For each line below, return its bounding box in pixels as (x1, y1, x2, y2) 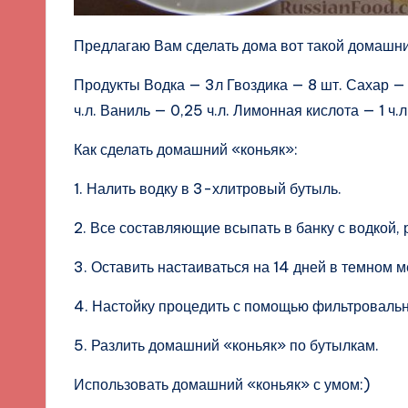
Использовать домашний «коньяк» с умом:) (74, 375, 370, 394)
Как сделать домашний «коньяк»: (74, 140, 298, 159)
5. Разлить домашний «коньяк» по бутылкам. (74, 336, 379, 355)
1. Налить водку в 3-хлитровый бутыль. (74, 179, 342, 199)
